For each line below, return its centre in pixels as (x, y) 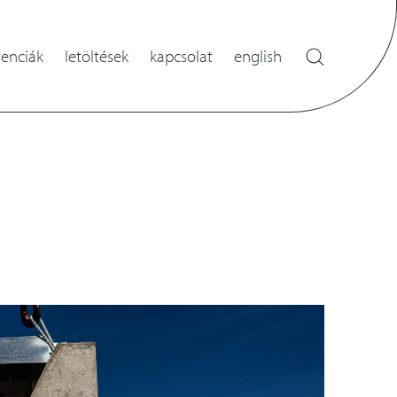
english (258, 55)
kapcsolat (181, 55)
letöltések (97, 55)
